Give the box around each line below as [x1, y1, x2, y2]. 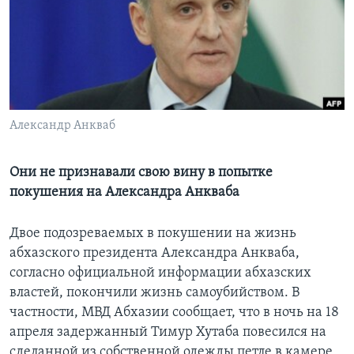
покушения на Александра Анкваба [9, 185, 239, 201]
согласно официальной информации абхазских [9, 265, 311, 281]
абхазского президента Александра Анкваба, [9, 246, 299, 262]
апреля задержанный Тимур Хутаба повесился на [9, 325, 326, 341]
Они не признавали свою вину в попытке [9, 165, 273, 181]
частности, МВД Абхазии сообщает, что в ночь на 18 [9, 305, 339, 321]
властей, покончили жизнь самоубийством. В [9, 285, 299, 301]
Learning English [14, 21, 107, 36]
